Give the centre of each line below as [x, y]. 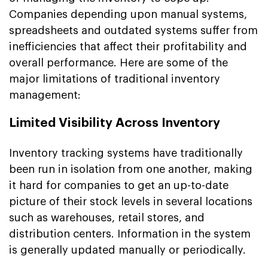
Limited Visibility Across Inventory [115, 123]
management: [45, 95]
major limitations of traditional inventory [115, 79]
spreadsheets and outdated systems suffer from [133, 30]
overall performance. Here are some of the [118, 63]
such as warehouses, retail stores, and [107, 217]
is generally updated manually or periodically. [127, 250]
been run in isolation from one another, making [131, 169]
